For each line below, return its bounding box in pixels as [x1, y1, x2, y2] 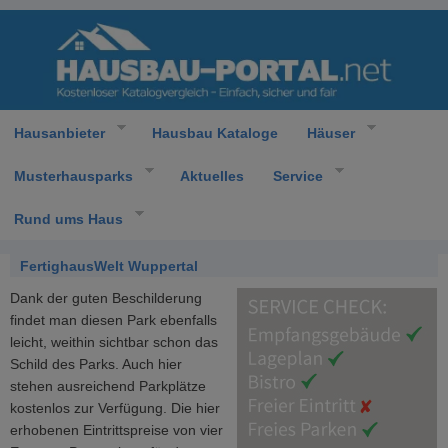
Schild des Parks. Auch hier [10, 356, 182, 372]
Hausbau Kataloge [151, 124, 278, 141]
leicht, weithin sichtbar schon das [10, 334, 218, 350]
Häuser [306, 124, 355, 141]
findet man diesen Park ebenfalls [10, 312, 217, 328]
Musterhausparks [14, 167, 133, 184]
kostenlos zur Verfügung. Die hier [10, 400, 220, 416]
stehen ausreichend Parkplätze [10, 378, 206, 394]
